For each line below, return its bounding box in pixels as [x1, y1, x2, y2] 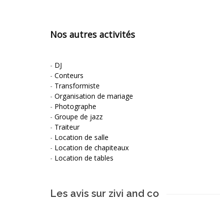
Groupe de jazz [55, 111, 103, 121]
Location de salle [55, 132, 109, 142]
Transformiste [55, 81, 100, 90]
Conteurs [55, 70, 83, 80]
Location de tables [55, 153, 113, 163]
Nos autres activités [50, 28, 135, 40]
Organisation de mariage [55, 91, 133, 101]
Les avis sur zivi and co [50, 187, 159, 199]
